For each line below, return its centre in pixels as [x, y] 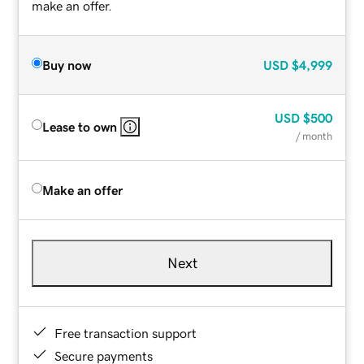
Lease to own [80, 126]
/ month [314, 136]
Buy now [67, 65]
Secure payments [104, 355]
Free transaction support [126, 333]
